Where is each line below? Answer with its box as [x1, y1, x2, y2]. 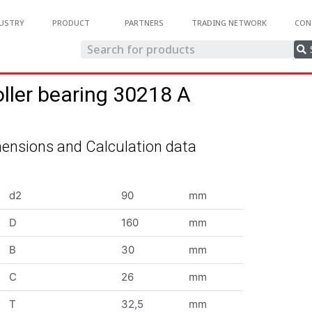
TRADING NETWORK [191, 17, 267, 28]
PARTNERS [124, 17, 164, 28]
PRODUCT [52, 17, 90, 28]
